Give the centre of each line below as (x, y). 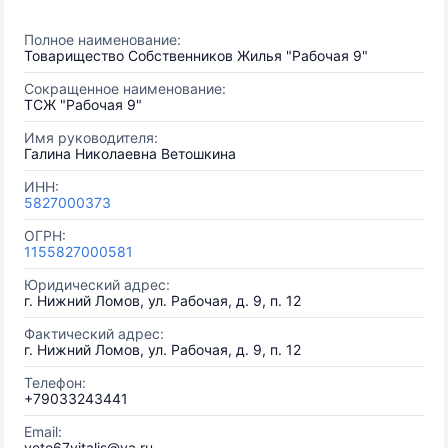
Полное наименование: (102, 39)
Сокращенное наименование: (125, 88)
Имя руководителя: (91, 137)
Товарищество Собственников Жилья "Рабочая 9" (196, 55)
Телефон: (55, 382)
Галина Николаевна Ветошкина (130, 153)
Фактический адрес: (94, 333)
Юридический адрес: (97, 284)
